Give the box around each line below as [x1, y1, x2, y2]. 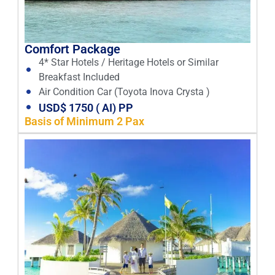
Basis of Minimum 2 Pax [25, 114, 144, 128]
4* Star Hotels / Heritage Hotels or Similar [38, 56, 219, 68]
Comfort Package [25, 41, 120, 56]
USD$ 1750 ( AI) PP [38, 101, 133, 114]
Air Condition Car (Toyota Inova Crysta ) [38, 85, 210, 98]
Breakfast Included [38, 71, 120, 83]
